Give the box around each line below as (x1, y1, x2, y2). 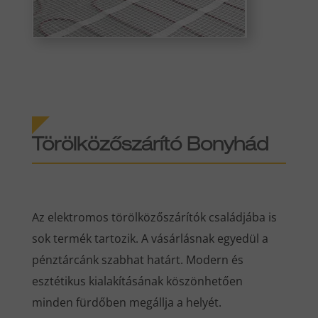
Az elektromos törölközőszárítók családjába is (31, 209, 277, 226)
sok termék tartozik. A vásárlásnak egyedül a (31, 231, 268, 247)
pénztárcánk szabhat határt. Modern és (31, 252, 243, 268)
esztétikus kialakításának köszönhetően (31, 273, 243, 290)
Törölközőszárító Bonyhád (31, 137, 268, 156)
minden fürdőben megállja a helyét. (31, 295, 221, 311)
